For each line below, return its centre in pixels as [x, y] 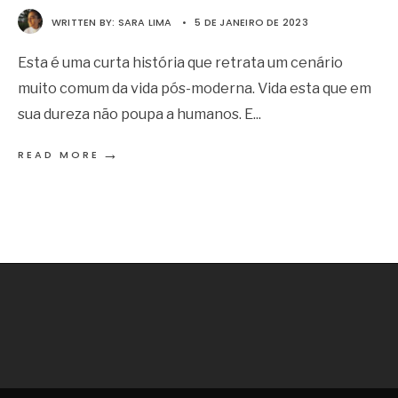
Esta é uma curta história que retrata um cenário [180, 63]
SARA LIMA [145, 23]
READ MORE [59, 155]
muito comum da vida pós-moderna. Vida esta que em [195, 88]
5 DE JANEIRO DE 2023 [251, 23]
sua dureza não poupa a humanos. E [135, 114]
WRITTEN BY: [85, 23]
